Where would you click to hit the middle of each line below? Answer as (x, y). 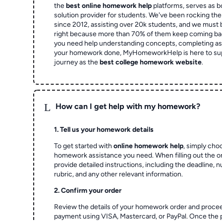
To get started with (84, 146)
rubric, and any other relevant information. (119, 174)
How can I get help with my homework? (128, 107)
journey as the (77, 62)
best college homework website (151, 62)
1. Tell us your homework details (104, 129)
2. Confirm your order (88, 190)
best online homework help (109, 5)
